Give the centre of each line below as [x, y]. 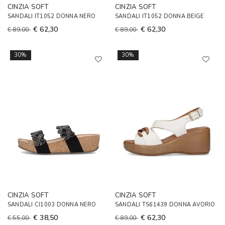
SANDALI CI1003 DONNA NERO [52, 205]
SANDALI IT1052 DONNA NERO [51, 16]
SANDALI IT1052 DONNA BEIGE [159, 16]
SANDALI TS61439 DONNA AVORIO [165, 205]
